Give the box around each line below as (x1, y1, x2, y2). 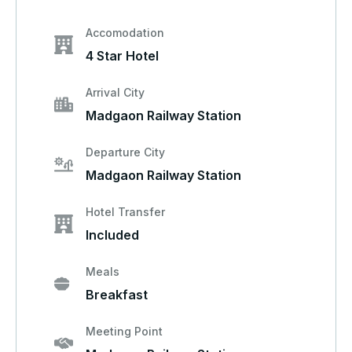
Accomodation (86, 26, 164, 40)
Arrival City (86, 86, 145, 100)
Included (86, 227, 139, 244)
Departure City (86, 145, 165, 159)
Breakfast (86, 287, 148, 303)
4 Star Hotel (86, 48, 159, 64)
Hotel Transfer (86, 205, 165, 219)
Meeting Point (86, 324, 163, 339)
